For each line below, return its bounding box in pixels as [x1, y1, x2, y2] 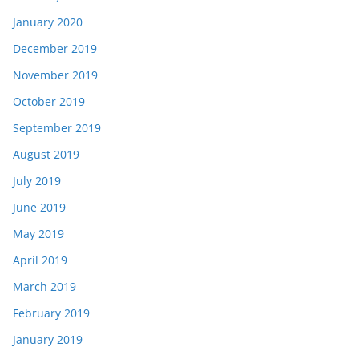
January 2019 [13, 331, 83, 347]
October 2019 [13, 93, 85, 109]
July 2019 [13, 172, 61, 188]
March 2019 [13, 278, 76, 294]
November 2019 [13, 67, 98, 83]
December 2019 [13, 40, 97, 56]
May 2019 [13, 225, 64, 241]
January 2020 [13, 14, 83, 30]
